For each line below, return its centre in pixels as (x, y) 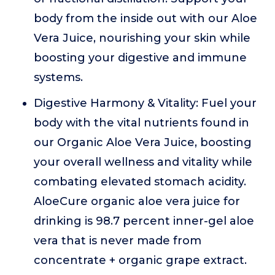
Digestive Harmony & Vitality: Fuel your (145, 103)
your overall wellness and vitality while (143, 162)
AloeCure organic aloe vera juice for (137, 201)
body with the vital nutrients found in (141, 123)
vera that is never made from (118, 241)
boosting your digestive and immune (140, 58)
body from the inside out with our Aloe (145, 18)
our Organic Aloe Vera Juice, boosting (143, 142)
